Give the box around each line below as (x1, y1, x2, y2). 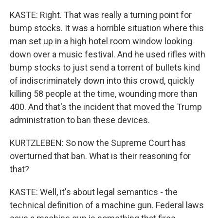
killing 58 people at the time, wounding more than (10, 89, 198, 99)
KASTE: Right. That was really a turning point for (10, 10, 192, 20)
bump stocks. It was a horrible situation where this (10, 23, 204, 33)
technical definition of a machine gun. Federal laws (10, 200, 204, 210)
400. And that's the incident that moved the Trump (10, 102, 202, 112)
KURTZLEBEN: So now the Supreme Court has (10, 138, 186, 148)
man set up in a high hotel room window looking (10, 36, 192, 46)
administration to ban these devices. (10, 115, 150, 125)
